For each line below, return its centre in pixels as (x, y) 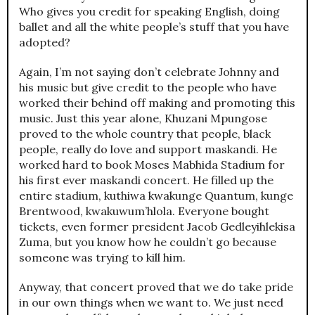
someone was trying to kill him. (102, 258)
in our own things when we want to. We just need (151, 303)
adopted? (45, 43)
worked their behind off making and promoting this (157, 103)
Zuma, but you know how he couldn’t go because (148, 242)
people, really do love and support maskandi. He (148, 149)
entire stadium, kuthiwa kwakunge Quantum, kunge (156, 196)
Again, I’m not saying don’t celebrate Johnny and (149, 72)
